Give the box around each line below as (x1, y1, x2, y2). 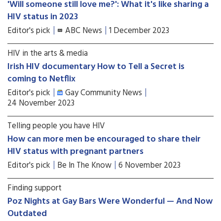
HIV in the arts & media (7, 47, 88, 60)
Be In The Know (57, 159, 111, 172)
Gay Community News (65, 86, 142, 100)
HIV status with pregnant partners (7, 145, 144, 159)
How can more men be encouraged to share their (7, 132, 201, 147)
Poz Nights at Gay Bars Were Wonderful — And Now (7, 194, 213, 209)
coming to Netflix (7, 72, 75, 86)
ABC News (65, 24, 102, 37)
